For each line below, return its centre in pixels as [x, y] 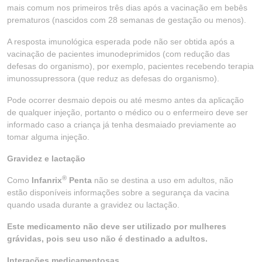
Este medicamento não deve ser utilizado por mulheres [117, 226]
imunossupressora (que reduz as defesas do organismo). [113, 78]
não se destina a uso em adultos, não [163, 180]
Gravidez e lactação [46, 158]
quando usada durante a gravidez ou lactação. [93, 205]
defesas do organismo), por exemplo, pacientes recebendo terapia [130, 66]
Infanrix [47, 180]
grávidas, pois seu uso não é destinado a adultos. [107, 239]
